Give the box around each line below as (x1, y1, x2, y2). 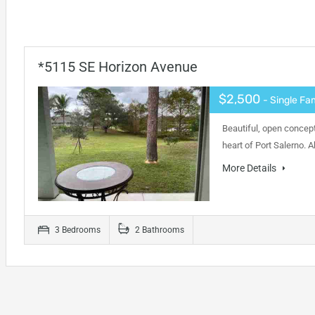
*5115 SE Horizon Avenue (37, 58, 198, 75)
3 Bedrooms (52, 225, 101, 235)
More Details (221, 162, 278, 174)
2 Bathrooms (132, 225, 184, 235)
